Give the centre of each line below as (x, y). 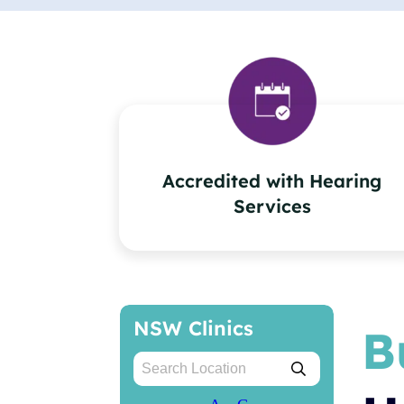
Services (272, 207)
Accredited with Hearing (272, 181)
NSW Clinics (193, 329)
